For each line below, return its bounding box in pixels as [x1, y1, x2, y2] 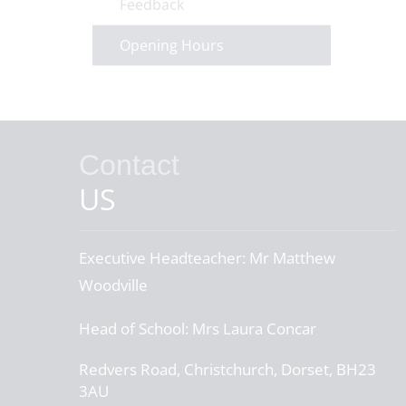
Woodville [79, 275, 148, 295]
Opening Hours [120, 35, 224, 55]
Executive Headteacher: [79, 247, 246, 268]
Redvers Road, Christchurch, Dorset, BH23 [79, 359, 376, 380]
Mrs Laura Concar [188, 318, 316, 339]
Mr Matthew [246, 247, 335, 268]
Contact [79, 149, 179, 181]
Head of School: [79, 318, 188, 339]
